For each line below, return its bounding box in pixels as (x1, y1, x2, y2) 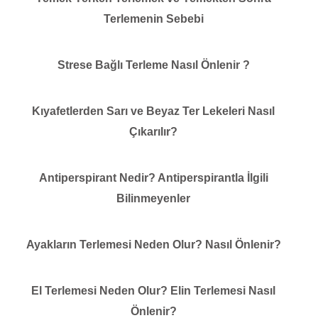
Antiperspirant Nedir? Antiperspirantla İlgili (38, 171, 268, 184)
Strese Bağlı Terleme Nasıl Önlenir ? (57, 58, 250, 71)
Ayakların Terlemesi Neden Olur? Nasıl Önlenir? (26, 238, 281, 251)
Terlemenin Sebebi (103, 12, 204, 25)
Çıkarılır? (129, 125, 177, 138)
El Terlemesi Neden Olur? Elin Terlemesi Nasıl (31, 284, 275, 297)
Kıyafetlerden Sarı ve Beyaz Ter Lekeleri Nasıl (32, 104, 275, 117)
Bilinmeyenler (116, 192, 190, 204)
